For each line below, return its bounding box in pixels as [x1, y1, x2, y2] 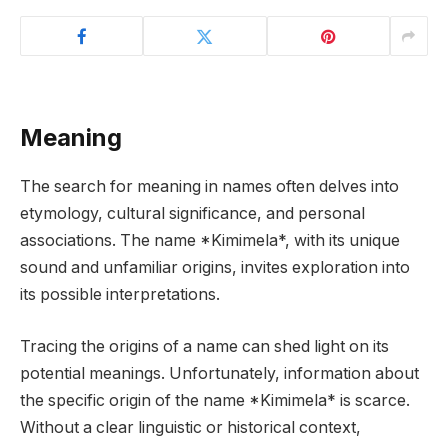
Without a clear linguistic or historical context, [20, 417, 361, 437]
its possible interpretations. [20, 285, 220, 305]
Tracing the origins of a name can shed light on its [20, 336, 389, 356]
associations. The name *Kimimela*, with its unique [20, 231, 400, 251]
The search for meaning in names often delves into [20, 177, 399, 197]
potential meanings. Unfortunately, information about [20, 363, 419, 383]
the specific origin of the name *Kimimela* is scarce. [20, 390, 410, 410]
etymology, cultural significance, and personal [20, 204, 365, 224]
